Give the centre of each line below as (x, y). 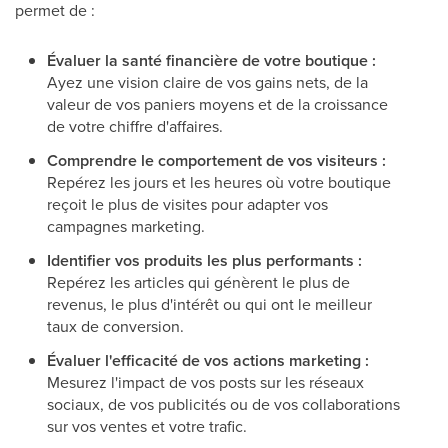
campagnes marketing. (126, 226)
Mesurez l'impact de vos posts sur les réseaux (205, 382)
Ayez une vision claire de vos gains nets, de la (207, 82)
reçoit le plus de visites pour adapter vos (187, 204)
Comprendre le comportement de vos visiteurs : (216, 160)
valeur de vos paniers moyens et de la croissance (217, 104)
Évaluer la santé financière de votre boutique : (211, 60)
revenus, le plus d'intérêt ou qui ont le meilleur (209, 304)
